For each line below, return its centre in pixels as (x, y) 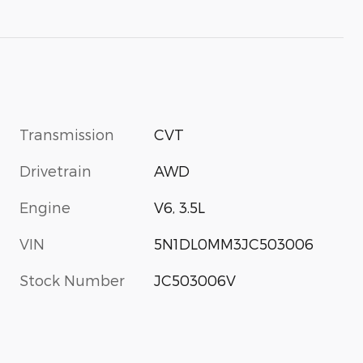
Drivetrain (56, 170)
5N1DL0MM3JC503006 (234, 243)
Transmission (67, 134)
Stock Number (72, 280)
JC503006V (195, 280)
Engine (45, 207)
